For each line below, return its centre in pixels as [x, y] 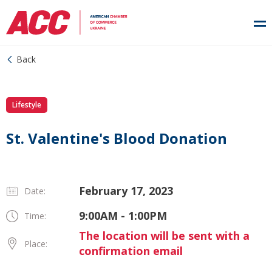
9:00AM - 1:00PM [123, 216]
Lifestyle [27, 105]
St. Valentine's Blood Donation [117, 138]
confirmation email [131, 251]
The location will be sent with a [164, 236]
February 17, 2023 [126, 191]
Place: [36, 243]
